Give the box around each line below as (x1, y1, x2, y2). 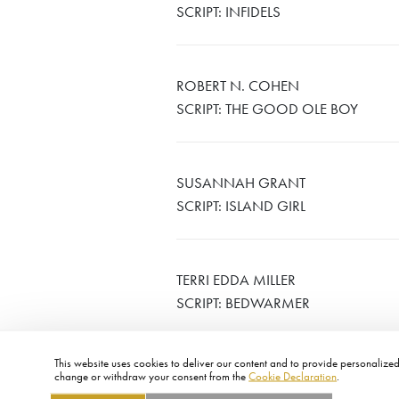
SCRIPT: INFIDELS (176, 5, 281, 21)
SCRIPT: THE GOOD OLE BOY (176, 102, 358, 118)
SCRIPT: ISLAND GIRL (176, 199, 305, 216)
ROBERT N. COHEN (176, 79, 299, 95)
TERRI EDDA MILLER (176, 273, 296, 289)
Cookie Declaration (248, 370, 338, 383)
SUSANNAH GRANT (176, 176, 305, 192)
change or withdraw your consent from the (54, 370, 249, 383)
